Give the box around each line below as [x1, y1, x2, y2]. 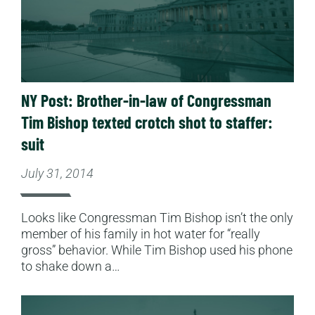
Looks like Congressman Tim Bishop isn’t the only [21, 210, 293, 225]
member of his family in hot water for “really [21, 226, 260, 241]
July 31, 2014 [21, 165, 94, 181]
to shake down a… [21, 258, 120, 274]
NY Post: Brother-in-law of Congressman [21, 89, 271, 110]
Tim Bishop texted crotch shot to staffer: [21, 111, 273, 132]
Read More [20, 295, 80, 310]
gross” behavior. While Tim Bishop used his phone [21, 242, 292, 257]
